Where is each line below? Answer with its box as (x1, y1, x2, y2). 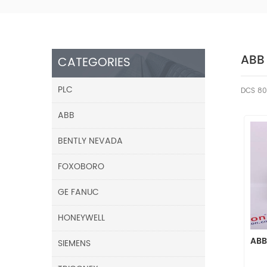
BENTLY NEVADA (58, 133, 123, 148)
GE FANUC (58, 185, 99, 199)
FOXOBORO (58, 159, 104, 173)
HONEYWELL (58, 210, 105, 225)
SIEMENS (58, 236, 91, 250)
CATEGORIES (58, 52, 131, 73)
